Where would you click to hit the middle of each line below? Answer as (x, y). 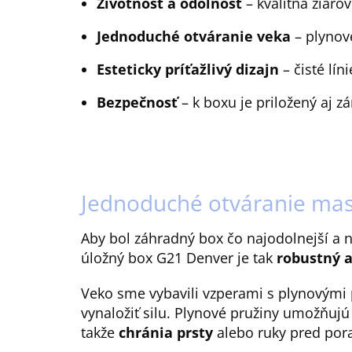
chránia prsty (166, 332)
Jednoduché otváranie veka (194, 36)
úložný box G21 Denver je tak (179, 257)
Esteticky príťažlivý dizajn (188, 69)
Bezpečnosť (137, 102)
